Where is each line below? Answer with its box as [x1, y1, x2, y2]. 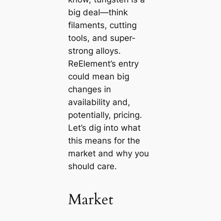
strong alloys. [68, 45, 121, 56]
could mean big [68, 71, 129, 81]
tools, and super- [68, 33, 136, 43]
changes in [68, 84, 111, 94]
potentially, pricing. [68, 110, 142, 120]
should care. [68, 161, 117, 171]
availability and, [68, 97, 130, 107]
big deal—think [68, 7, 128, 17]
